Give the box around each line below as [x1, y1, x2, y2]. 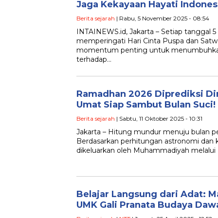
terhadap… [76, 55, 111, 64]
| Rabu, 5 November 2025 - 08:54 [115, 15, 209, 22]
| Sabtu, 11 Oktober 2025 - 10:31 [115, 115, 202, 123]
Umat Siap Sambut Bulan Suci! [76, 99, 216, 110]
